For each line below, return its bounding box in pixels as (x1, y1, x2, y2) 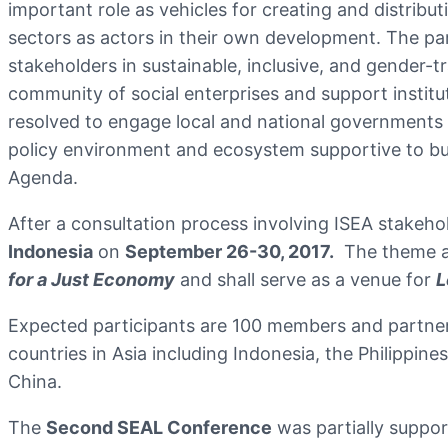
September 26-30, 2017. (125, 240, 334, 262)
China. (8, 370, 62, 392)
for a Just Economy (8, 268, 175, 290)
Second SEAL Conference (46, 416, 272, 438)
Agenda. (8, 166, 83, 188)
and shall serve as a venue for (175, 268, 436, 290)
